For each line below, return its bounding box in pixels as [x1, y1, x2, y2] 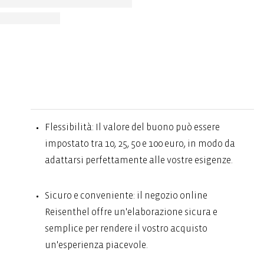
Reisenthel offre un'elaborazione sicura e [45, 207, 218, 217]
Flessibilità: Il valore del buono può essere [45, 122, 220, 132]
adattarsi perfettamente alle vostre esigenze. [45, 155, 233, 165]
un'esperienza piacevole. [45, 240, 148, 250]
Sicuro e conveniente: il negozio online [45, 190, 208, 200]
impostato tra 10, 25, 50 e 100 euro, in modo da [45, 138, 236, 148]
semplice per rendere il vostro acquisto [45, 223, 208, 233]
